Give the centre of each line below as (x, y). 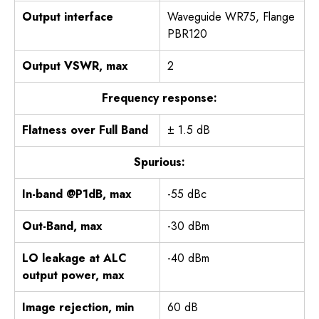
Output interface (68, 17)
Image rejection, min (78, 308)
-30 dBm (188, 226)
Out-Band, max (62, 226)
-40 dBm (188, 258)
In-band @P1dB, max (77, 194)
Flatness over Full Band (85, 130)
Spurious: (159, 162)
